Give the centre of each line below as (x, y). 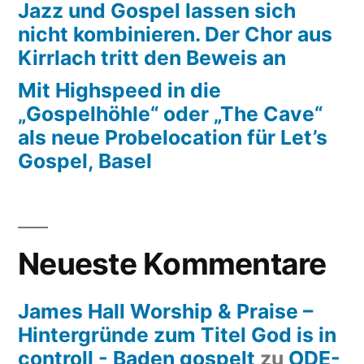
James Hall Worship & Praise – (165, 312)
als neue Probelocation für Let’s (173, 138)
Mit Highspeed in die (119, 91)
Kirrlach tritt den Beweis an (152, 58)
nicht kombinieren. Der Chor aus (175, 35)
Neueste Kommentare (172, 264)
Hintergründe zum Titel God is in (177, 335)
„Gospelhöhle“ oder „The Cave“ (170, 114)
